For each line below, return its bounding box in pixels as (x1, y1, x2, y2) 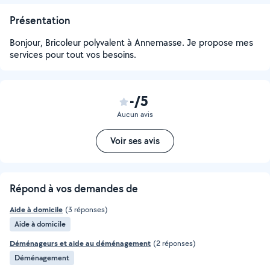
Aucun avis (117, 109, 153, 119)
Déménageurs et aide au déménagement (10, 238, 151, 248)
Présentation (10, 13, 71, 27)
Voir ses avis (110, 134, 160, 147)
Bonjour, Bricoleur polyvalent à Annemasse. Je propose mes (10, 36, 253, 49)
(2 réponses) (153, 238, 196, 248)
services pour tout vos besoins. (10, 48, 136, 61)
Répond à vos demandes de (10, 181, 138, 195)
